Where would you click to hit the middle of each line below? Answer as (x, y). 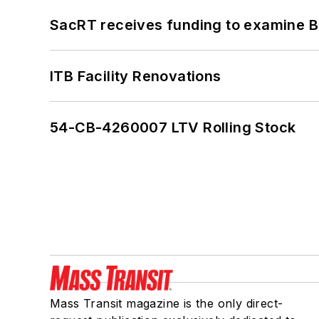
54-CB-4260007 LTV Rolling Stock (173, 127)
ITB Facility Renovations (136, 76)
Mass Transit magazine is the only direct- (167, 303)
